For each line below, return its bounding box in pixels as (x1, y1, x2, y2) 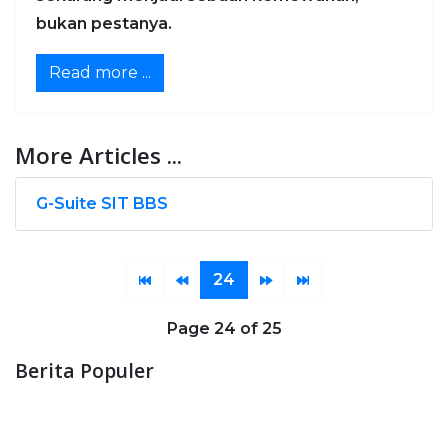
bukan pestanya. (36, 14, 172, 34)
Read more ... (49, 63, 151, 83)
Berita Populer (15, 357, 154, 385)
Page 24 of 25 (166, 319, 282, 339)
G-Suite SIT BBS (36, 194, 168, 214)
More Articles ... (15, 140, 182, 172)
